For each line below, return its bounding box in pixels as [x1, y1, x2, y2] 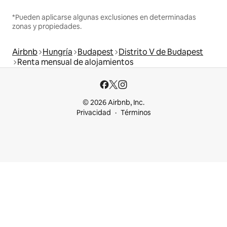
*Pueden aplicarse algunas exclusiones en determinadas [12, 12, 196, 22]
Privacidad [76, 108, 111, 117]
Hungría [43, 46, 72, 57]
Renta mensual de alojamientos [17, 56, 133, 67]
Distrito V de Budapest [119, 46, 203, 57]
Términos [120, 108, 151, 117]
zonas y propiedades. [12, 21, 82, 31]
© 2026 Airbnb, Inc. [83, 98, 144, 107]
